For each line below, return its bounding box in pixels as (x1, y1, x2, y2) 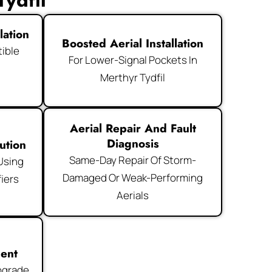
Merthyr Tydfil (100, 70, 166, 84)
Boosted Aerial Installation (62, 35, 204, 52)
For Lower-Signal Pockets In (68, 52, 197, 67)
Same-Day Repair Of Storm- (69, 152, 197, 167)
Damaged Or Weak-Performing (63, 170, 203, 185)
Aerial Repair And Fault (69, 120, 196, 137)
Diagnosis (106, 135, 159, 152)
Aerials (117, 188, 149, 202)
